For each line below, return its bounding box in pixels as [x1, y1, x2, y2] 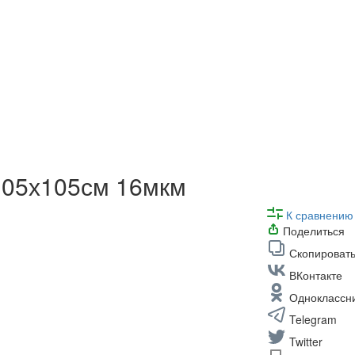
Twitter [288, 333, 323, 349]
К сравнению [285, 206, 353, 223]
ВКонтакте [288, 266, 342, 283]
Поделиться [282, 222, 345, 239]
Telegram [288, 311, 337, 327]
